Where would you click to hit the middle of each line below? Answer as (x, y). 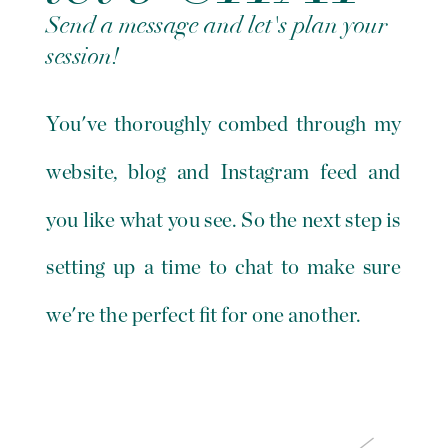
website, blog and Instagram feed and (223, 173)
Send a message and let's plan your (217, 26)
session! (83, 56)
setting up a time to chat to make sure (223, 268)
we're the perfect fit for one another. (205, 316)
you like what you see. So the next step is (223, 220)
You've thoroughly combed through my (223, 125)
